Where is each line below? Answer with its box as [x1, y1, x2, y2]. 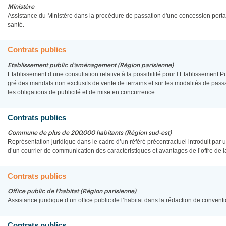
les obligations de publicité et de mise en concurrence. [8, 89, 156, 96]
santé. [8, 21, 24, 28]
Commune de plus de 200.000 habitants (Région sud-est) [8, 130, 172, 136]
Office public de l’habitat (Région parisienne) [8, 188, 136, 194]
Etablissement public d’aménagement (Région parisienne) [8, 62, 174, 68]
